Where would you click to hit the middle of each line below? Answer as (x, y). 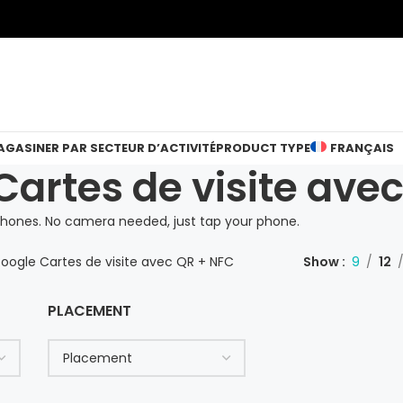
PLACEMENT (89, 311)
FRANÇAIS (362, 148)
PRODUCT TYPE (263, 148)
